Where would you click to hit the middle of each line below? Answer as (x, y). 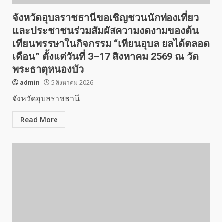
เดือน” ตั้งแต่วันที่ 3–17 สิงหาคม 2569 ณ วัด (106, 56)
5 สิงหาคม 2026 (71, 83)
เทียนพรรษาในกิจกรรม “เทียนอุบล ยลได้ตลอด (111, 44)
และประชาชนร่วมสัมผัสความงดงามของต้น (106, 31)
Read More (39, 120)
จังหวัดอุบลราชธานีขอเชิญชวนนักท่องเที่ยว (106, 18)
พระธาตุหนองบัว (48, 69)
